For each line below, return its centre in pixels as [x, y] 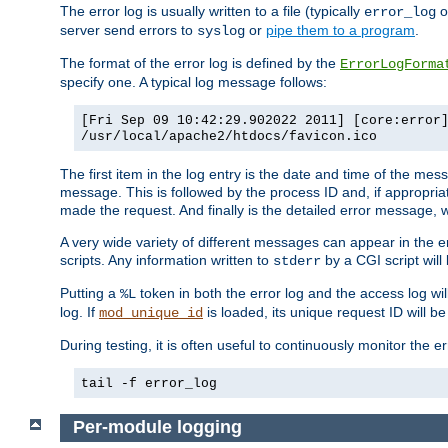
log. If [79, 312]
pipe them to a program [340, 30]
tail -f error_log [149, 384]
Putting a [90, 293]
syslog [221, 31]
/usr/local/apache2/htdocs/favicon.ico [229, 137]
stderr [297, 261]
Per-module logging [157, 427]
